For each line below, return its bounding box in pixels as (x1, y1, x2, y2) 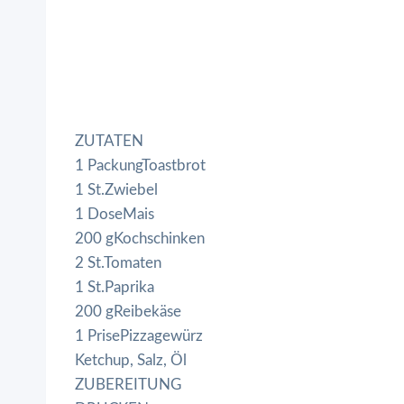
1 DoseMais (75, 206, 154, 222)
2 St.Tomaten (75, 254, 161, 271)
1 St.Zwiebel (75, 181, 158, 197)
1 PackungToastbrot (75, 157, 206, 173)
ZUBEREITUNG (75, 376, 181, 392)
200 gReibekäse (75, 303, 181, 319)
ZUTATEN (75, 133, 143, 149)
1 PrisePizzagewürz (75, 327, 203, 344)
